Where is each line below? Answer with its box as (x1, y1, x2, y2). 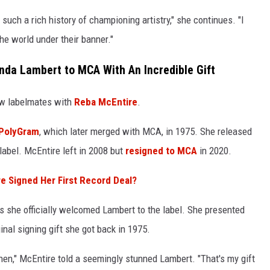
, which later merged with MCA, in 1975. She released (39, 125, 252, 137)
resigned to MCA (125, 144, 197, 157)
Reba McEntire (74, 95, 137, 108)
